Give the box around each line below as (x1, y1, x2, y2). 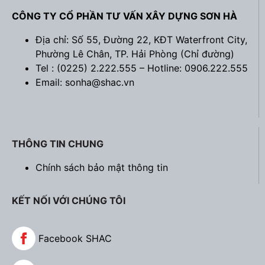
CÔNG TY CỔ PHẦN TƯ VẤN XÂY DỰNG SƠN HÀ (12, 9, 237, 22)
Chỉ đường (184, 47, 231, 60)
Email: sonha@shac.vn (35, 76, 134, 88)
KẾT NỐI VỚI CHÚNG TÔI (12, 194, 125, 206)
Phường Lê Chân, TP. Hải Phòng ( (35, 47, 184, 60)
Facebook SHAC (38, 232, 112, 244)
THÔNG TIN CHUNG (12, 137, 104, 150)
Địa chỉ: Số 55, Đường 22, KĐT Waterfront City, (35, 33, 247, 46)
